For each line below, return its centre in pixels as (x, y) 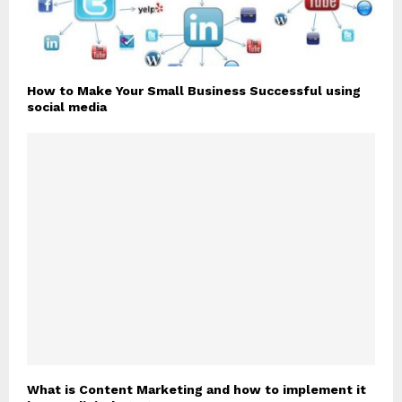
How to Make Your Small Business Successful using (194, 91)
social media (67, 107)
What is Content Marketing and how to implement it (197, 390)
